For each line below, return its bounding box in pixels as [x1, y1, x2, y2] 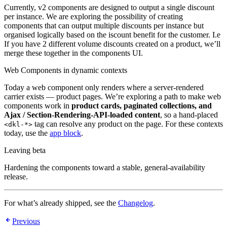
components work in [4, 101, 71, 110]
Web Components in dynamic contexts [4, 66, 127, 75]
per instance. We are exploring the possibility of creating [4, 12, 183, 21]
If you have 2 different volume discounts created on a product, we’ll [4, 40, 220, 49]
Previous [12, 217, 40, 226]
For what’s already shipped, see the [4, 199, 118, 208]
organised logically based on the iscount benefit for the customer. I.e [4, 30, 220, 40]
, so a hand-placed [160, 110, 218, 120]
